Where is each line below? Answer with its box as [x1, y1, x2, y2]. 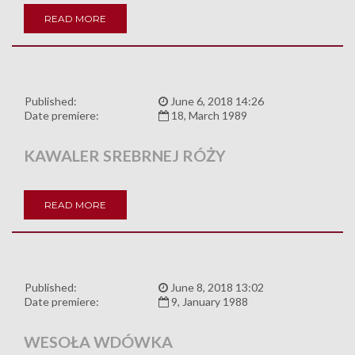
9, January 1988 [169, 295, 248, 309]
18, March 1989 [169, 109, 247, 123]
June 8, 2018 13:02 [168, 281, 264, 295]
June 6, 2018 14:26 [168, 94, 264, 109]
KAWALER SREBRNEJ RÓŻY [24, 146, 226, 166]
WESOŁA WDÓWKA [24, 332, 173, 352]
